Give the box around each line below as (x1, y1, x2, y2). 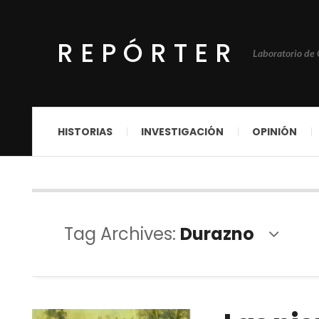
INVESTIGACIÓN (141, 125, 224, 139)
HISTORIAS (58, 125, 113, 139)
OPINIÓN (252, 125, 297, 139)
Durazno (180, 222, 254, 246)
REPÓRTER (57, 35, 239, 71)
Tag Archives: (64, 222, 180, 246)
